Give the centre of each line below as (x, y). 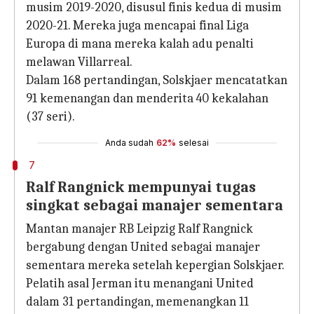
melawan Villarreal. (79, 62)
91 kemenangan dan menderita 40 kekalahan (147, 98)
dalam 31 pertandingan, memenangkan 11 (137, 302)
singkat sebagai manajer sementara (156, 205)
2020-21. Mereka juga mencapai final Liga (137, 26)
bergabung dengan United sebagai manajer (143, 247)
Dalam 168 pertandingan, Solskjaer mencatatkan (157, 80)
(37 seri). (50, 117)
